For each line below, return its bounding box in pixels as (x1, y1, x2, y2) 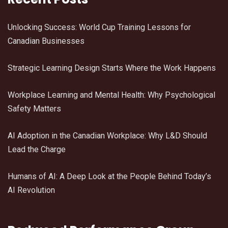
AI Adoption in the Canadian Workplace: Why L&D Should (8, 131, 207, 141)
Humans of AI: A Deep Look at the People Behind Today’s (8, 172, 211, 182)
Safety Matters (8, 104, 61, 114)
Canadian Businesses (8, 36, 84, 46)
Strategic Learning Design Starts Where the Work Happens (8, 63, 216, 73)
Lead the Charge (8, 145, 66, 155)
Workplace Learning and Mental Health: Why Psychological (8, 90, 215, 100)
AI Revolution (8, 185, 55, 195)
